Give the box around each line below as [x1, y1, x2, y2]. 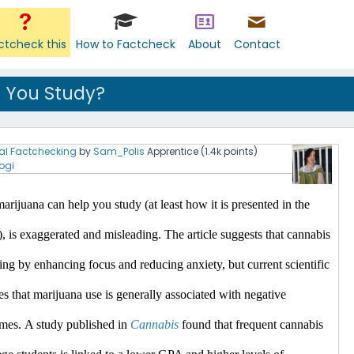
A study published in [24, 318, 130, 331]
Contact [233, 36, 281, 52]
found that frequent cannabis [179, 318, 323, 331]
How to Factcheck [75, 36, 175, 52]
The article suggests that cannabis [161, 228, 330, 241]
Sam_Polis [93, 145, 145, 158]
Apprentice [147, 145, 198, 158]
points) [221, 145, 258, 158]
